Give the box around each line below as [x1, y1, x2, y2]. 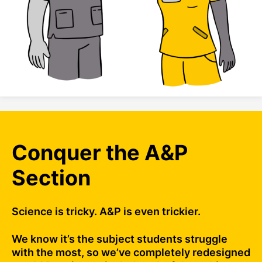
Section [12, 165, 91, 191]
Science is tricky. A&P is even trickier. [12, 205, 201, 218]
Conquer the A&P [12, 140, 188, 166]
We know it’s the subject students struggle [12, 233, 227, 246]
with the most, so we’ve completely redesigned [12, 246, 250, 259]
